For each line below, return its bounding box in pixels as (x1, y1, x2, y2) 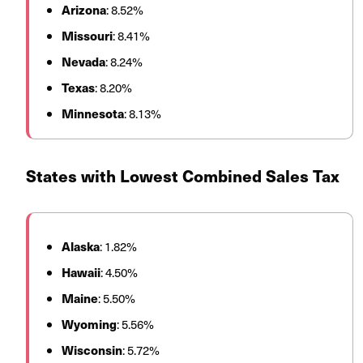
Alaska (62, 237, 100, 255)
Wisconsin (62, 341, 122, 359)
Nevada (62, 53, 105, 70)
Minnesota (62, 105, 124, 122)
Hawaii (62, 263, 100, 281)
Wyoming (62, 315, 117, 333)
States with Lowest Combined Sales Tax (26, 164, 340, 188)
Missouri (62, 27, 113, 45)
